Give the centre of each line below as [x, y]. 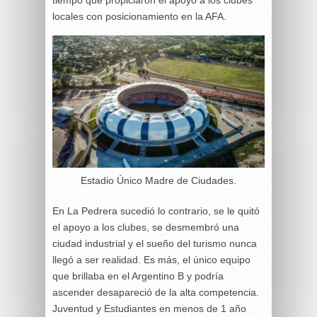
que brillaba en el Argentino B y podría [138, 276]
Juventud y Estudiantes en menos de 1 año [149, 309]
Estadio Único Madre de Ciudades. [158, 181]
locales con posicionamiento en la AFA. [139, 16]
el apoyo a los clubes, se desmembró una [146, 227]
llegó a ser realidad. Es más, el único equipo [151, 260]
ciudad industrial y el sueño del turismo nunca [155, 244]
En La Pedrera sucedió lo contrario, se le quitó [156, 211]
